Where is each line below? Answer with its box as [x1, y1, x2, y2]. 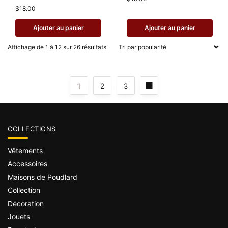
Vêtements [8, 146, 43, 155]
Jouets [8, 212, 30, 221]
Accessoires [8, 159, 47, 168]
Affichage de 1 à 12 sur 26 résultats [8, 43, 106, 51]
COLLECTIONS [8, 124, 56, 133]
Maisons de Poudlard [8, 173, 77, 182]
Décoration [8, 199, 44, 208]
